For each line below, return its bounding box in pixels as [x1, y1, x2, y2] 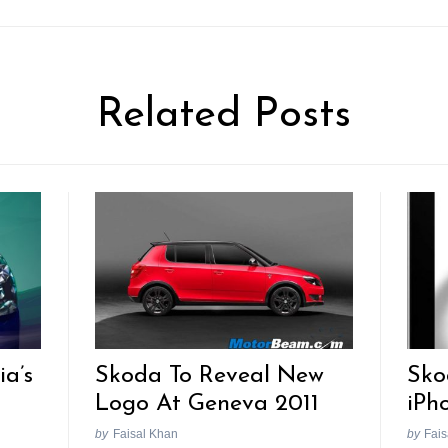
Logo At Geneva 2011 [95, 392, 320, 417]
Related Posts [97, 95, 351, 137]
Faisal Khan [112, 426, 178, 440]
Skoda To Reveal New [95, 364, 325, 389]
